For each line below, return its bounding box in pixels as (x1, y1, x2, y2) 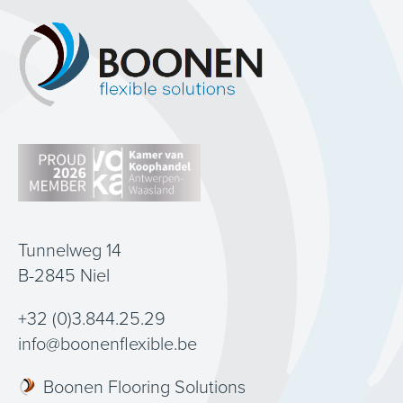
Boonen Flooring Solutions (43, 373, 246, 400)
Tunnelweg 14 (18, 237, 121, 264)
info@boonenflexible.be (18, 330, 197, 357)
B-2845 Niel (18, 262, 110, 289)
